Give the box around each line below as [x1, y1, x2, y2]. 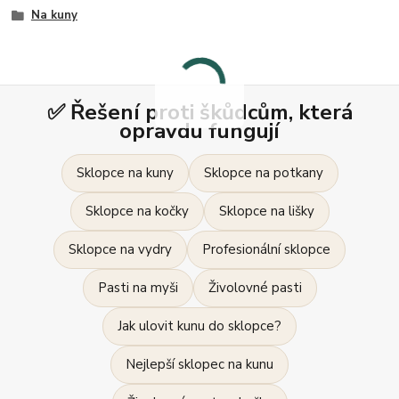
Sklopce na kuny [76, 164, 174, 183]
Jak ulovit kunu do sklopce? [118, 317, 281, 336]
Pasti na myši [97, 279, 178, 297]
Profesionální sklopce [202, 240, 330, 259]
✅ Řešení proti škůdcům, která [46, 98, 353, 127]
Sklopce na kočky [85, 202, 189, 221]
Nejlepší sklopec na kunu [126, 355, 273, 374]
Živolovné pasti [208, 279, 302, 297]
